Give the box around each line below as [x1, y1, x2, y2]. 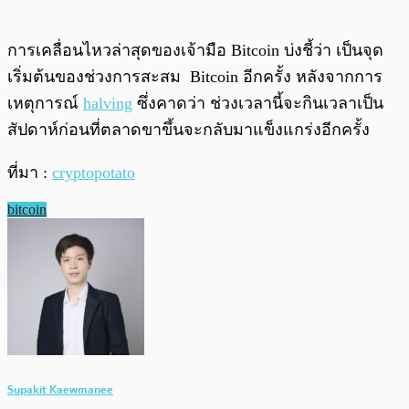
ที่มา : [7, 163, 52, 183]
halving [83, 94, 132, 113]
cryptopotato [52, 163, 135, 183]
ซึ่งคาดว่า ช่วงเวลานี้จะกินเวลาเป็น [132, 94, 383, 113]
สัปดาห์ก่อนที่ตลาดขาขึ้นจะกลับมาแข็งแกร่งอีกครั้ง [7, 121, 374, 140]
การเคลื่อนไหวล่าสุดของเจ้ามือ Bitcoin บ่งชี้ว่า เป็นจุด [7, 41, 383, 60]
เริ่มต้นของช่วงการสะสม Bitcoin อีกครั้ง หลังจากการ [7, 68, 383, 87]
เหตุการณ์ [7, 94, 83, 113]
